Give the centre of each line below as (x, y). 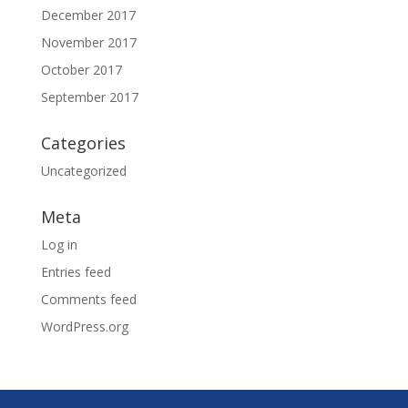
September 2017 (89, 97)
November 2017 (88, 43)
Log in (59, 245)
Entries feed (76, 272)
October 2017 (81, 70)
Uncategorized (83, 171)
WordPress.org (84, 327)
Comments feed (88, 300)
